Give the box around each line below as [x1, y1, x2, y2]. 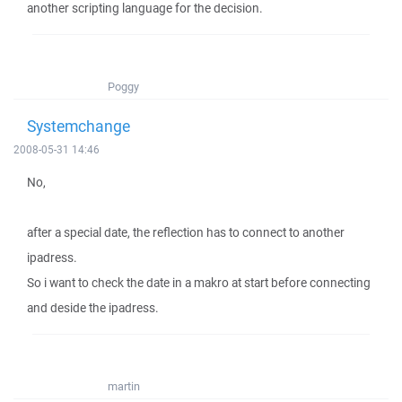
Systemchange [27, 115, 130, 136]
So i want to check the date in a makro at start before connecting [27, 275, 371, 291]
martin [108, 379, 140, 394]
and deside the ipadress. [27, 300, 159, 316]
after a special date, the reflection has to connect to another [27, 224, 345, 240]
